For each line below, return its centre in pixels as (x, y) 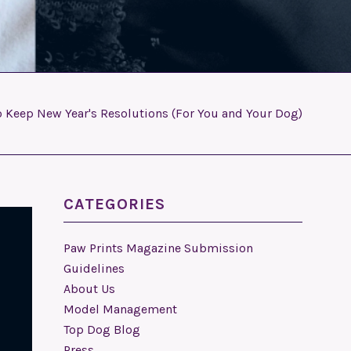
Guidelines (94, 268)
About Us (89, 289)
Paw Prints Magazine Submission (158, 248)
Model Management (120, 309)
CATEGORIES (114, 204)
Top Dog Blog (102, 329)
